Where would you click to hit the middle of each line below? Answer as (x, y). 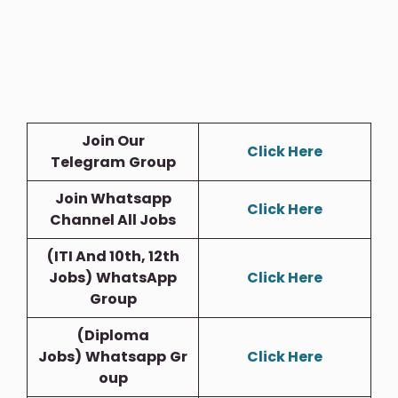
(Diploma (113, 336)
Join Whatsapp (113, 199)
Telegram (88, 163)
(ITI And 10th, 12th (113, 257)
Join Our (113, 141)
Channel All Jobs (113, 220)
